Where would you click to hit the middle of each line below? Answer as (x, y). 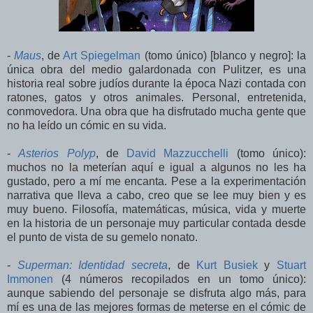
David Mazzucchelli (178, 154)
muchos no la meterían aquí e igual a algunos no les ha (156, 168)
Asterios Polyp (57, 154)
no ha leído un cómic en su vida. (87, 126)
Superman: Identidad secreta (92, 265)
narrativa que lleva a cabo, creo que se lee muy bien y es (156, 196)
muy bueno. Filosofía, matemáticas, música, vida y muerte (156, 210)
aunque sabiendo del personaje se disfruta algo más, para (156, 293)
